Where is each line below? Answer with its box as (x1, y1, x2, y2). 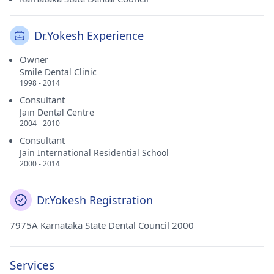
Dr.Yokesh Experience (34, 28, 144, 43)
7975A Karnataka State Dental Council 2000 (10, 219, 194, 231)
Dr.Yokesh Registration (37, 193, 153, 207)
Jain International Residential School (20, 147, 169, 158)
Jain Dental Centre (20, 106, 94, 118)
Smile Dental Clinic (20, 66, 97, 78)
